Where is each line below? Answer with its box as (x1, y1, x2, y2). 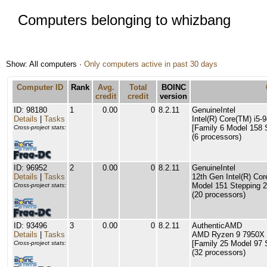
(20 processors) (192, 190, 246, 199)
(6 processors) (192, 132, 241, 141)
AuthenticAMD (192, 221, 242, 230)
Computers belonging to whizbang (18, 12, 231, 28)
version (160, 92, 187, 101)
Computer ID (17, 83, 63, 92)
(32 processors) (192, 248, 246, 257)
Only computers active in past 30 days (84, 60, 218, 69)
